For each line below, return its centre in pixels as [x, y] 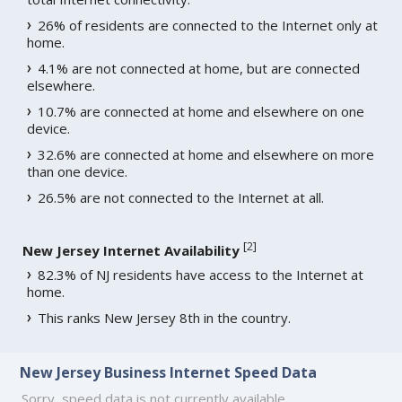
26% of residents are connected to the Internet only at [208, 26]
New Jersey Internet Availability [131, 251]
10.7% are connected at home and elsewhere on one [201, 112]
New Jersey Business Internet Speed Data [169, 372]
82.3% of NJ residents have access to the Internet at [201, 275]
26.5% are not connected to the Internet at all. [181, 198]
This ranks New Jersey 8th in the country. [165, 318]
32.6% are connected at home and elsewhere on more [206, 155]
